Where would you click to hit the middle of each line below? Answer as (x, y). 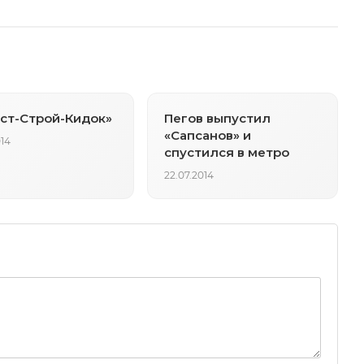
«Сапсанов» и (208, 135)
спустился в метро (227, 152)
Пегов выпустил (218, 118)
